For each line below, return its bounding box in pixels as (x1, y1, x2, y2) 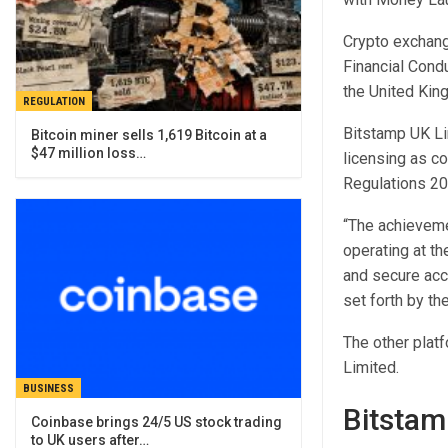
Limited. (342, 358, 399, 377)
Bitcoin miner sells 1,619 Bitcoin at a (31, 126, 267, 143)
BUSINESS (23, 382, 74, 396)
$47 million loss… (31, 144, 146, 161)
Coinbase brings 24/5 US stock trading (31, 414, 282, 431)
